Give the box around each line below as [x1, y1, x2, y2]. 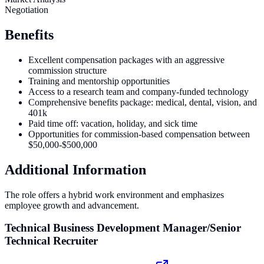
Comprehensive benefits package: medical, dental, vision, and [28, 97, 257, 107]
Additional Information [5, 161, 146, 177]
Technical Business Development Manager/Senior [5, 222, 241, 235]
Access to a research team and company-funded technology [28, 86, 249, 97]
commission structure [28, 65, 107, 75]
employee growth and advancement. [5, 200, 139, 210]
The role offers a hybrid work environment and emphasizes [5, 189, 224, 200]
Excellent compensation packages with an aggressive [28, 54, 225, 65]
